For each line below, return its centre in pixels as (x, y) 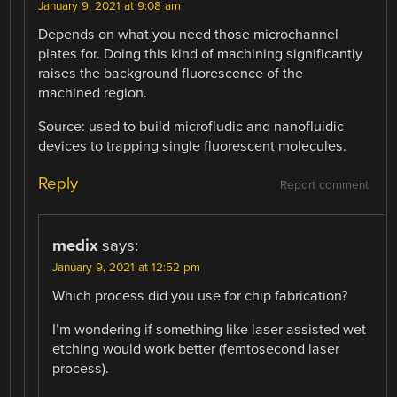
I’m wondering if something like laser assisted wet (210, 329)
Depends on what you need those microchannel (189, 35)
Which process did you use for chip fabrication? (200, 296)
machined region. (93, 93)
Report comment (324, 185)
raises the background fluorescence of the (171, 74)
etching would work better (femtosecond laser (196, 349)
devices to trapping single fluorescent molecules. (193, 147)
